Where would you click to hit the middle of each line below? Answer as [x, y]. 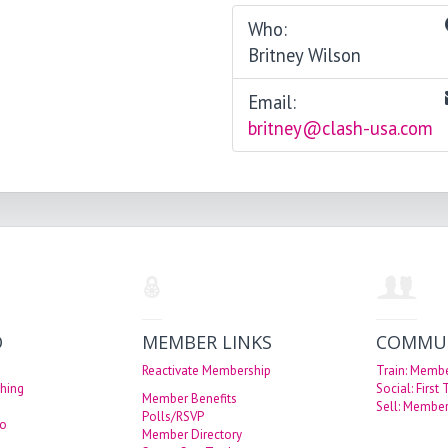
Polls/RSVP [173, 417]
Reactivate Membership [206, 371]
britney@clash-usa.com [341, 128]
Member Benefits [189, 399]
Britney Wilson [305, 55]
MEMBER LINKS [207, 342]
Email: [272, 102]
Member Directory [192, 435]
